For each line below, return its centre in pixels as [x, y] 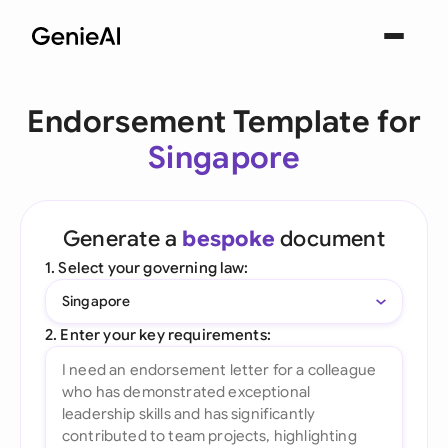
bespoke [228, 238]
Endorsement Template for [224, 122]
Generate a [123, 238]
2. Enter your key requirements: [158, 334]
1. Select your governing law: [147, 267]
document [329, 238]
